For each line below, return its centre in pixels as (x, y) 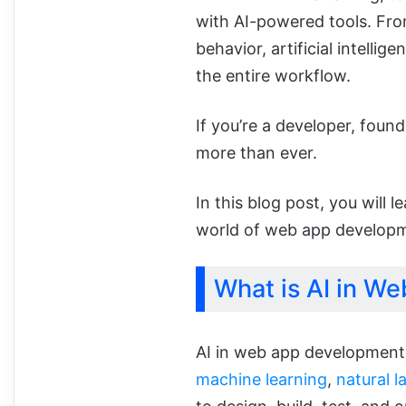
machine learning (261, 379)
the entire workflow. (273, 75)
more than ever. (256, 152)
